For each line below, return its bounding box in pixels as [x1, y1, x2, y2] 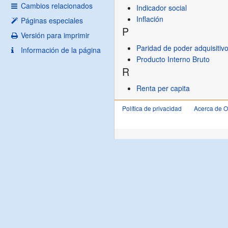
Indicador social [136, 2, 187, 13]
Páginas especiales [21, 15, 83, 26]
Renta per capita [136, 82, 190, 93]
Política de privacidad [122, 104, 182, 113]
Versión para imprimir [21, 30, 90, 41]
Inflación [136, 13, 164, 24]
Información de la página [21, 45, 101, 55]
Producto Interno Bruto [136, 53, 210, 64]
